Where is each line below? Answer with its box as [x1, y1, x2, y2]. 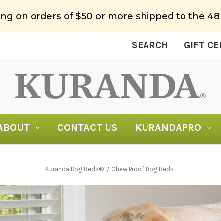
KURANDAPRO [135, 122, 201, 134]
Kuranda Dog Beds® [45, 165, 104, 173]
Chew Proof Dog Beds [111, 165, 174, 173]
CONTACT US [57, 122, 117, 134]
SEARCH [132, 39, 168, 51]
